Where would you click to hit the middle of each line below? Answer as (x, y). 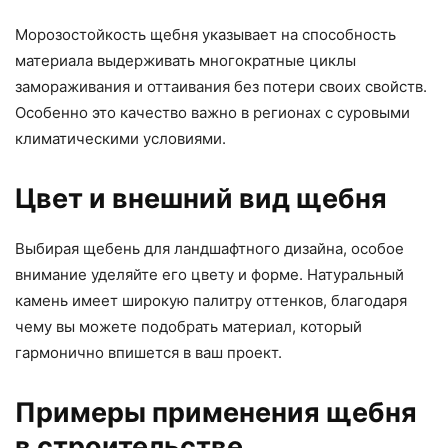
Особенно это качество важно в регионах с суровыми (212, 112)
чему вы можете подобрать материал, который (188, 326)
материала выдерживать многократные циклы (185, 60)
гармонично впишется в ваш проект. (148, 352)
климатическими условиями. (120, 138)
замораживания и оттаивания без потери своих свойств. (221, 86)
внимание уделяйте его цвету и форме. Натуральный (209, 274)
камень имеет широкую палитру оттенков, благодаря (211, 300)
